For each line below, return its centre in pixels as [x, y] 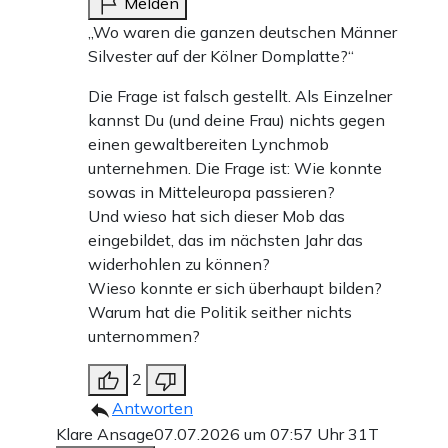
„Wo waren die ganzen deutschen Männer [242, 31]
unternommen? [144, 335]
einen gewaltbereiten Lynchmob [208, 143]
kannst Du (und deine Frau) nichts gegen [236, 119]
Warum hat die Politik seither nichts [220, 311]
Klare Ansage [105, 433]
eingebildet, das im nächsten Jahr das [225, 239]
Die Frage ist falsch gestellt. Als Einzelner [240, 95]
